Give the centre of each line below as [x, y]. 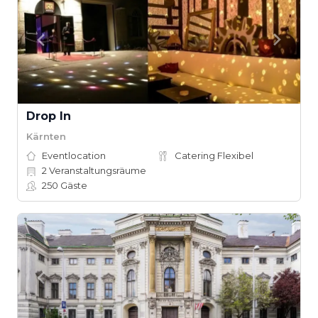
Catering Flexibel [214, 155]
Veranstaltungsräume [97, 170]
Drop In [49, 116]
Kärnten [46, 136]
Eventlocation [74, 155]
